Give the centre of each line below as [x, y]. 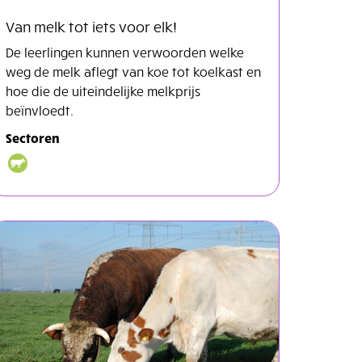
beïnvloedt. [40, 109]
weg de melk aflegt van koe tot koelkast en [133, 71]
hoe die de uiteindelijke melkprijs [103, 90]
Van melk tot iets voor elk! [91, 26]
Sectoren [33, 137]
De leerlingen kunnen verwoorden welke [125, 51]
